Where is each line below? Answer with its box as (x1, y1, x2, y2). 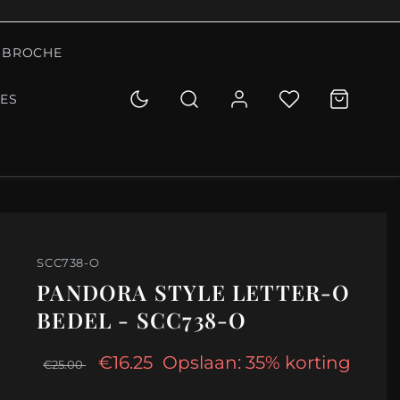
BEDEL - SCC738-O (37, 305, 247, 335)
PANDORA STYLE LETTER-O (37, 278, 351, 307)
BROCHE (2, 46, 62, 60)
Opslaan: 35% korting (162, 352, 352, 374)
